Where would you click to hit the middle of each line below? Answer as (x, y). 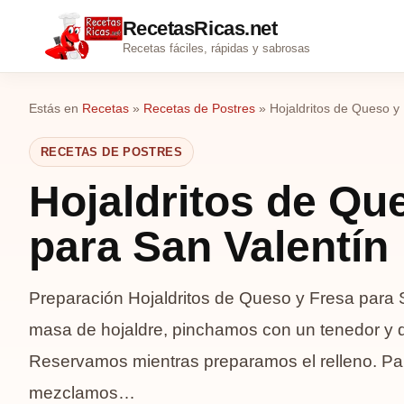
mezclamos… (82, 393)
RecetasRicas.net (200, 28)
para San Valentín (209, 247)
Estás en (54, 108)
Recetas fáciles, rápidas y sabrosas (216, 48)
